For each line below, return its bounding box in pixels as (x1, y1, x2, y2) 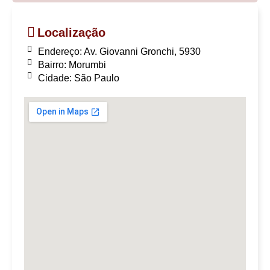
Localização (37, 25, 105, 39)
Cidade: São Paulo (37, 72, 119, 83)
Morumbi (68, 59, 106, 70)
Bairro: (37, 59, 69, 70)
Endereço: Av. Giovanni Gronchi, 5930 (37, 46, 201, 57)
